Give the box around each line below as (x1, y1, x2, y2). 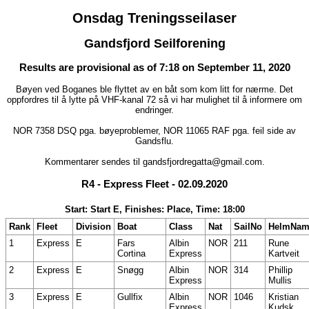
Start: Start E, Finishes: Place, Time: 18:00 (64, 204, 245, 215)
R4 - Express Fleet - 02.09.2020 (81, 177, 228, 190)
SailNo (234, 221, 262, 232)
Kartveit (268, 248, 299, 259)
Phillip (268, 265, 292, 276)
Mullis (268, 275, 292, 286)
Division (76, 221, 111, 232)
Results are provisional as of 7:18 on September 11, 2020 (19, 61, 290, 73)
